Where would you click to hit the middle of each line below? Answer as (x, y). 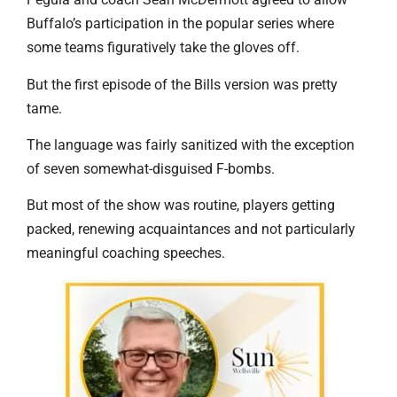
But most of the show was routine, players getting (181, 206)
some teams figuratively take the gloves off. (163, 48)
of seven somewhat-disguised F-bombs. (151, 168)
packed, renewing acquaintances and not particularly (191, 230)
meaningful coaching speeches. (126, 253)
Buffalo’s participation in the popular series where (180, 24)
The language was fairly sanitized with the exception (191, 144)
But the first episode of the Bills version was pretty (182, 84)
